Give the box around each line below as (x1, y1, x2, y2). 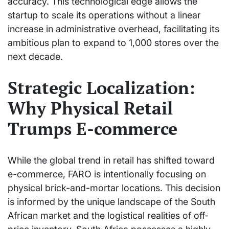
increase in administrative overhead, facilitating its (8, 23, 219, 34)
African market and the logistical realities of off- (8, 210, 209, 221)
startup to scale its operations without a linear (8, 9, 201, 20)
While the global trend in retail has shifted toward (8, 155, 215, 166)
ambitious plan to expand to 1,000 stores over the (8, 37, 219, 48)
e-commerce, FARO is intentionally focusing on (8, 169, 206, 180)
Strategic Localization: (8, 76, 195, 100)
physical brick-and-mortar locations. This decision (8, 182, 220, 194)
